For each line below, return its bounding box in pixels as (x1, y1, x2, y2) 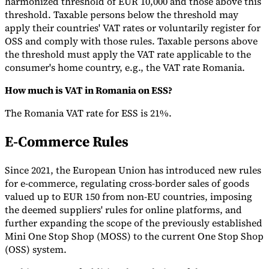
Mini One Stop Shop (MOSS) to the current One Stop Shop (5, 229, 264, 243)
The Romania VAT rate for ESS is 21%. (5, 106, 172, 120)
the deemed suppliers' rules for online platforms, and (5, 203, 242, 217)
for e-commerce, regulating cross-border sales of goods (5, 177, 249, 190)
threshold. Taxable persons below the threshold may (5, 8, 238, 22)
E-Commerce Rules (5, 131, 128, 152)
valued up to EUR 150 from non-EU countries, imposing (5, 190, 252, 204)
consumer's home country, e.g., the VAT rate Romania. (5, 61, 245, 74)
